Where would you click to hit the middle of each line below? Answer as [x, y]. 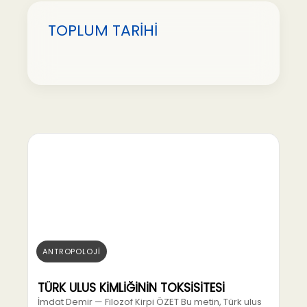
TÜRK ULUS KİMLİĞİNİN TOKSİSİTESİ [131, 288]
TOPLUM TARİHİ [103, 30]
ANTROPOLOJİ [72, 251]
